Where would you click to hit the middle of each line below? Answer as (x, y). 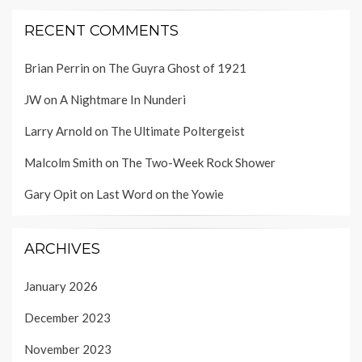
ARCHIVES (62, 248)
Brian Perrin (57, 67)
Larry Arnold (58, 130)
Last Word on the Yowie (160, 194)
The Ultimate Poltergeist (178, 130)
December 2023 (67, 317)
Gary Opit (51, 194)
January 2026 (61, 286)
